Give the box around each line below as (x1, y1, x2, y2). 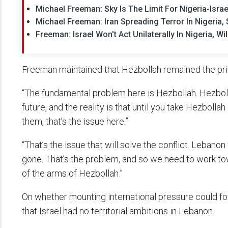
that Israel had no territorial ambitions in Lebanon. (22, 206, 214, 217)
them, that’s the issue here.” (22, 116, 128, 127)
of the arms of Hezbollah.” (22, 168, 123, 179)
